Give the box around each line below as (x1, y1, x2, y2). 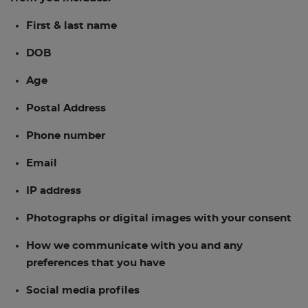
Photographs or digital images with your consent (25, 213, 291, 223)
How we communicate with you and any (25, 241, 243, 251)
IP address (25, 186, 81, 196)
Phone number (25, 131, 105, 141)
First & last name (25, 21, 117, 31)
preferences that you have (25, 258, 165, 268)
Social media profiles (25, 285, 140, 296)
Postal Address (25, 103, 106, 113)
